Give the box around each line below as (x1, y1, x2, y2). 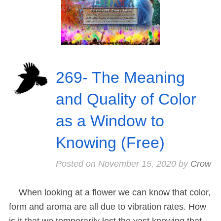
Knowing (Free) (55, 133, 165, 151)
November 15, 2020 (98, 158, 176, 169)
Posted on (55, 158, 98, 169)
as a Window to (55, 111, 164, 130)
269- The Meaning (55, 68, 185, 86)
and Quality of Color (55, 90, 196, 108)
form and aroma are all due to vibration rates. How (9, 201, 206, 212)
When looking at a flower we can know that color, (9, 187, 211, 197)
